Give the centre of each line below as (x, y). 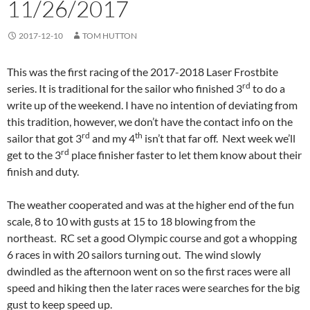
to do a (268, 89)
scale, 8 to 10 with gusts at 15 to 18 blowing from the (131, 221)
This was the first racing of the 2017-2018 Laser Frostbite (143, 72)
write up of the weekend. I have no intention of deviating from (152, 105)
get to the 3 (34, 155)
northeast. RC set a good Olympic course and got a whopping (152, 238)
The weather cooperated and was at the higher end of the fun (151, 205)
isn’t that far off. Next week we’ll (219, 138)
